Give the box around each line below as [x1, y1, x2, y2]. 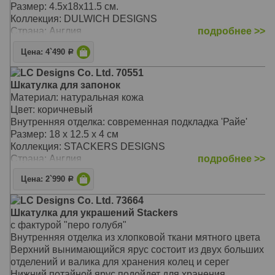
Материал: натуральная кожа [10, 91, 144, 103]
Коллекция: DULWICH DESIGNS [10, 14, 157, 25]
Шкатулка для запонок [10, 79, 120, 90]
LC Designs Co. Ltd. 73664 [20, 195, 144, 206]
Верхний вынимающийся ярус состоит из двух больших [10, 244, 264, 255]
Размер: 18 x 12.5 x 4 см [10, 128, 118, 139]
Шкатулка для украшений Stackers [10, 207, 178, 218]
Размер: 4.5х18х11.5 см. [10, 1, 118, 12]
